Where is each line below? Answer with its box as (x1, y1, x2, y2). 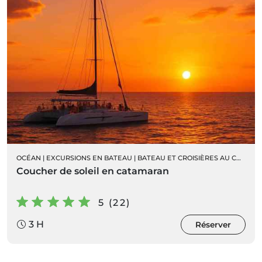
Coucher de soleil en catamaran (16, 165, 169, 177)
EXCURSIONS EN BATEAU (46, 153, 132, 162)
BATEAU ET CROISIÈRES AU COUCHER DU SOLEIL (137, 153, 236, 162)
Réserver (195, 219, 231, 229)
